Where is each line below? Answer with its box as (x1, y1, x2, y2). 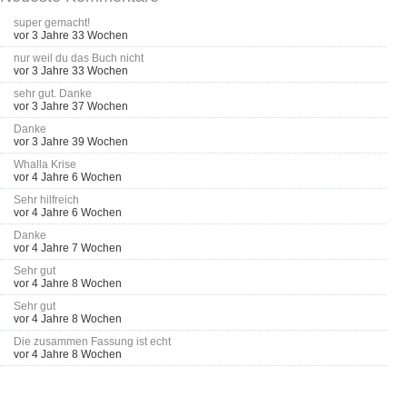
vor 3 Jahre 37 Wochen (14, 99, 128, 113)
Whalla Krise (14, 157, 76, 171)
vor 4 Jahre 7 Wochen (14, 241, 122, 254)
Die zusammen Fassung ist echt (14, 334, 171, 348)
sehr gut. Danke (14, 86, 92, 100)
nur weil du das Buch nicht (14, 51, 144, 65)
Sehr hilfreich (14, 193, 79, 206)
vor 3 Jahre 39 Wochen (14, 134, 128, 148)
